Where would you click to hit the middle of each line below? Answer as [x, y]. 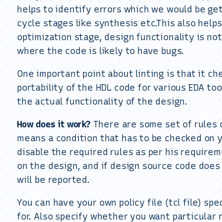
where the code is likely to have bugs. [101, 51]
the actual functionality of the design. [102, 102]
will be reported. [53, 180]
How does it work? [54, 124]
